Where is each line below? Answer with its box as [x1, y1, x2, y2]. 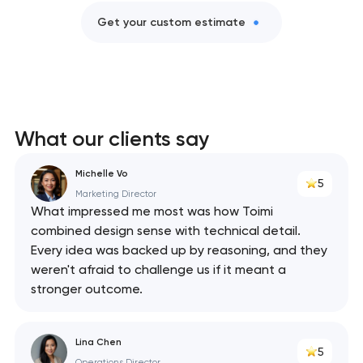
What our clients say [14, 126, 209, 152]
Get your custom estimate [97, 15, 246, 29]
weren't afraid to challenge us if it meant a [30, 262, 286, 278]
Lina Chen [75, 335, 122, 348]
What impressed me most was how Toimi [30, 203, 273, 220]
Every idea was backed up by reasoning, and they [30, 242, 327, 258]
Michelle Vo [75, 167, 128, 179]
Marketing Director [75, 188, 156, 199]
